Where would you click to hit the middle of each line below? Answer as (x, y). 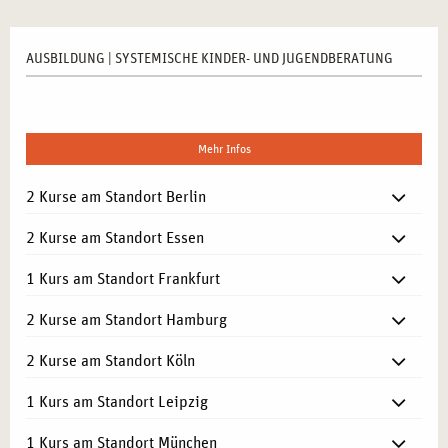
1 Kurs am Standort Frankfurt (123, 279)
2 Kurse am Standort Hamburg (126, 320)
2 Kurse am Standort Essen (115, 238)
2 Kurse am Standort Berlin (116, 197)
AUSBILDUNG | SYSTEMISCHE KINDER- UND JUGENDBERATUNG (209, 59)
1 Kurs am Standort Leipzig (117, 402)
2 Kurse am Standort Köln (110, 361)
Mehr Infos (224, 149)
